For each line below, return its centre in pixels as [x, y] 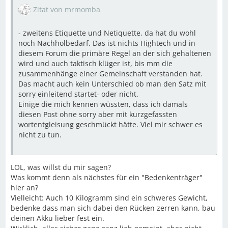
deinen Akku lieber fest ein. [58, 218]
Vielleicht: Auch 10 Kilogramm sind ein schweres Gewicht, [109, 198]
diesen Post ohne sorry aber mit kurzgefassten [98, 114]
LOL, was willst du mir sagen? [61, 167]
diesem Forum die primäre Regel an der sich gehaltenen [115, 53]
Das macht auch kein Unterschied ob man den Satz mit [112, 84]
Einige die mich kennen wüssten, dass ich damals [103, 104]
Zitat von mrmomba [67, 9]
